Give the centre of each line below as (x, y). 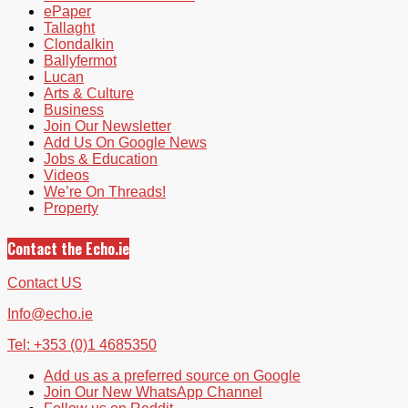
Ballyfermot (80, 61)
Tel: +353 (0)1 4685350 (82, 345)
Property (71, 209)
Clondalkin (79, 45)
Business (74, 110)
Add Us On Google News (125, 143)
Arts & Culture (89, 94)
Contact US (45, 283)
